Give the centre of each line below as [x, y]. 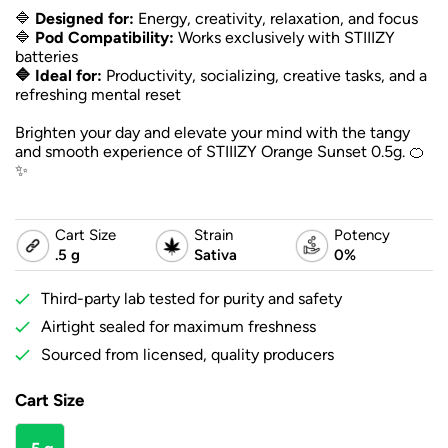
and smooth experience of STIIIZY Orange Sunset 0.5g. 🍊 [220, 152]
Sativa [216, 255]
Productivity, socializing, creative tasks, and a [264, 76]
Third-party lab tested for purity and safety [191, 299]
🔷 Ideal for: [58, 76]
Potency [361, 235]
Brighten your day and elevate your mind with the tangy [212, 133]
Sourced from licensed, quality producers [187, 355]
